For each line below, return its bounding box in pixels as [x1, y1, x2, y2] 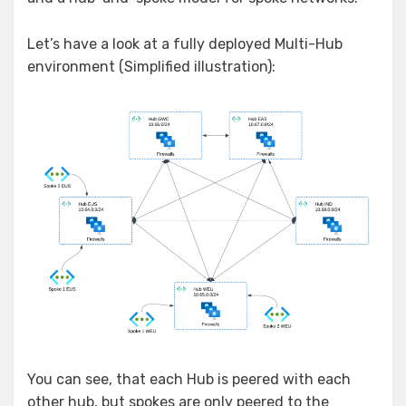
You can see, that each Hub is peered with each [27, 370, 351, 388]
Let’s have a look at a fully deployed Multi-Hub [27, 34, 343, 53]
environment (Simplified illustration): [27, 57, 275, 75]
